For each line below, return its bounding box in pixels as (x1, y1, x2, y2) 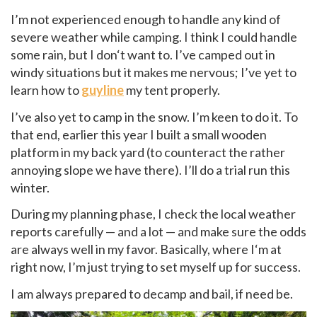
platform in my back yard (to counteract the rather (11, 144, 285, 160)
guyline (81, 82, 124, 98)
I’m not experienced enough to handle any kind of (11, 11, 281, 28)
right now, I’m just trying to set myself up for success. (11, 259, 301, 275)
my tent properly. (124, 82, 220, 98)
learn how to (11, 82, 81, 98)
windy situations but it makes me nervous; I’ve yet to (11, 64, 296, 81)
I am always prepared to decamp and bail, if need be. (11, 285, 293, 301)
